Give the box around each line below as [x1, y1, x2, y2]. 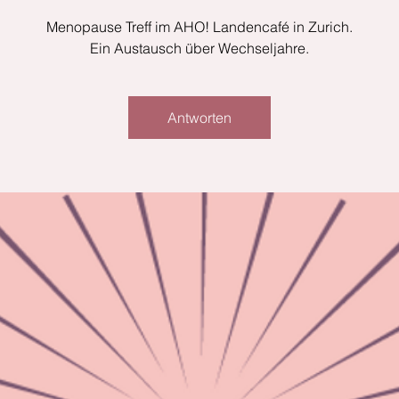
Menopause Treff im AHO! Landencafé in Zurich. [46, 18, 353, 36]
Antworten [167, 109, 232, 126]
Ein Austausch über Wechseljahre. [90, 39, 309, 57]
